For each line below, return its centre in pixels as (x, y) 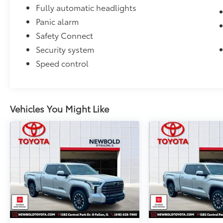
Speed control (62, 63)
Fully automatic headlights (86, 7)
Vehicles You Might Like (59, 108)
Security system (65, 49)
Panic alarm (57, 21)
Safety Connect (65, 35)
